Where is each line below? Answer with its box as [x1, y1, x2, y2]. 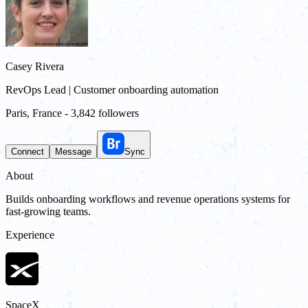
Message [55, 146, 91, 157]
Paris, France [5, 107, 62, 119]
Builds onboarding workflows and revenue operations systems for [5, 192, 290, 205]
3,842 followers [71, 107, 139, 119]
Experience [5, 228, 54, 241]
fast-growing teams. [5, 205, 91, 217]
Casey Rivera [5, 60, 64, 72]
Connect [11, 146, 44, 157]
